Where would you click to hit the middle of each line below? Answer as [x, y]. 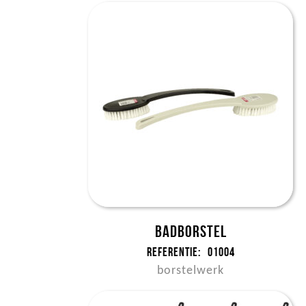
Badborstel [191, 232]
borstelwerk [191, 271]
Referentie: [173, 252]
